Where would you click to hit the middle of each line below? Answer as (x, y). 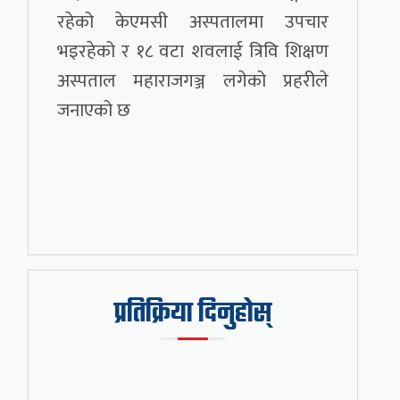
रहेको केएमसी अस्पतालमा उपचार (193, 22)
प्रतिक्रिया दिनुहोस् (192, 315)
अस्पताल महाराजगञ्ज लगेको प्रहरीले (193, 81)
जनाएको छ (94, 111)
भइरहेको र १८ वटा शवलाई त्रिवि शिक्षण (193, 52)
